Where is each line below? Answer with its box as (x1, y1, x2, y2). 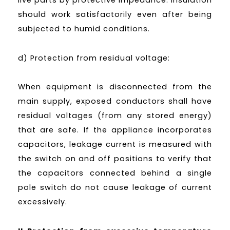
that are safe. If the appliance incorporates (18, 125, 212, 136)
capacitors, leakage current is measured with (18, 139, 212, 150)
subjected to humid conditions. (18, 23, 150, 34)
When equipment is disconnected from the (18, 82, 212, 92)
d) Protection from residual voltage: (18, 52, 170, 63)
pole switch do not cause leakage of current (18, 182, 212, 193)
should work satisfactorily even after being (18, 9, 212, 20)
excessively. (18, 197, 67, 207)
